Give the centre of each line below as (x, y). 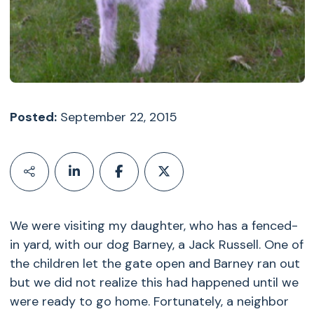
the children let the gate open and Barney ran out (155, 264)
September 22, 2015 (117, 117)
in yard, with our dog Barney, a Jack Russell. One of (156, 245)
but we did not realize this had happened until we (154, 282)
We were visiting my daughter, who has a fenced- (153, 226)
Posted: (33, 117)
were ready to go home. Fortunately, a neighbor (149, 301)
